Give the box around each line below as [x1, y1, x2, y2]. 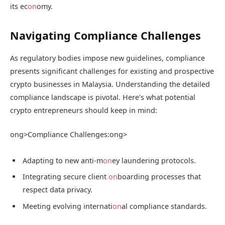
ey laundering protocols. [112, 155, 196, 165]
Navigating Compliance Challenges [10, 28, 201, 43]
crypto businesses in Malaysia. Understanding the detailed [10, 79, 210, 89]
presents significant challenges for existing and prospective [10, 66, 214, 76]
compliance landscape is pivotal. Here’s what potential [10, 92, 195, 102]
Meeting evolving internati [23, 201, 113, 211]
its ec [10, 1, 28, 11]
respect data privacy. [23, 185, 92, 195]
